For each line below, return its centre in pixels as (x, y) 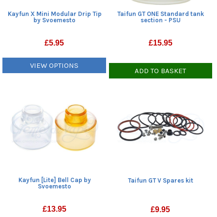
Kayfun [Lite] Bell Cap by (54, 180)
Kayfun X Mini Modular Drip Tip (54, 14)
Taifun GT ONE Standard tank (161, 14)
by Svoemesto (55, 20)
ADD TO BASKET (161, 71)
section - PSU (161, 20)
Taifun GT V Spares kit (161, 180)
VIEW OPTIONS (54, 66)
